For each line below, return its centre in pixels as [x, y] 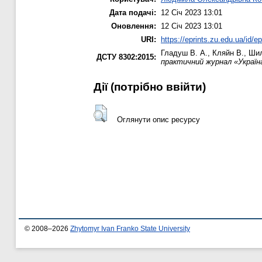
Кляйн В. [228, 53]
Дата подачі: [133, 13]
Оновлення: [134, 26]
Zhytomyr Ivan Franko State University [130, 229]
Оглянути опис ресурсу [158, 119]
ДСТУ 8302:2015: [126, 57]
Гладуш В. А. [184, 53]
